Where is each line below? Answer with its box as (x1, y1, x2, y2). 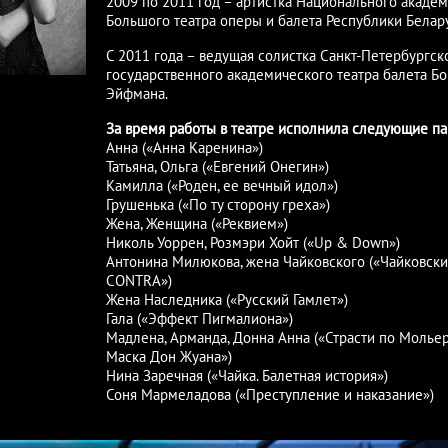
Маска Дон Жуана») (106, 346, 232, 366)
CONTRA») (106, 270, 172, 290)
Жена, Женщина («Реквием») (106, 213, 288, 233)
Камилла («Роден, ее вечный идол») (106, 175, 338, 195)
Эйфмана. (106, 83, 168, 103)
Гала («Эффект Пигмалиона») (106, 308, 293, 328)
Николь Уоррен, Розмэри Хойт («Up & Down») (106, 232, 400, 252)
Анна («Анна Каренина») (106, 137, 263, 157)
